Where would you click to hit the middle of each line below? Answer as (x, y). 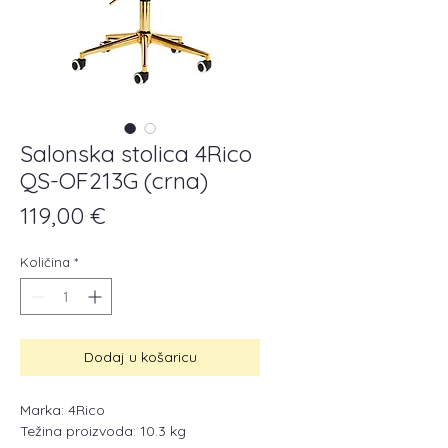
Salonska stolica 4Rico (136, 153)
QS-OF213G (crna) (114, 180)
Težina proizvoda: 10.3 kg (103, 431)
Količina (45, 262)
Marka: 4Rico (62, 410)
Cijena (137, 214)
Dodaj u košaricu (140, 357)
